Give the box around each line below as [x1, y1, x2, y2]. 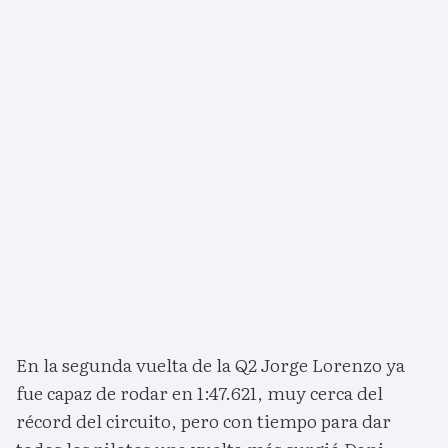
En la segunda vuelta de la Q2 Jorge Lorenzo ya [16, 351, 405, 379]
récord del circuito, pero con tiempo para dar [16, 407, 391, 435]
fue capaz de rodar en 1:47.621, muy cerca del [16, 379, 383, 407]
